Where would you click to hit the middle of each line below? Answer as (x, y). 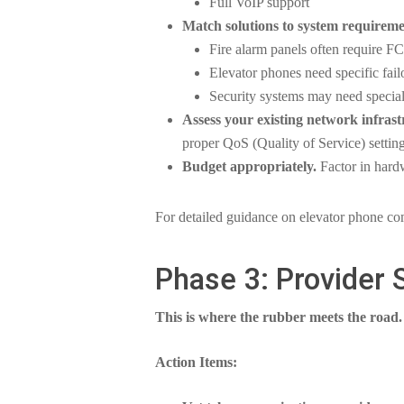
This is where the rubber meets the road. (279, 317)
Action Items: (196, 362)
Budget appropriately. (249, 166)
